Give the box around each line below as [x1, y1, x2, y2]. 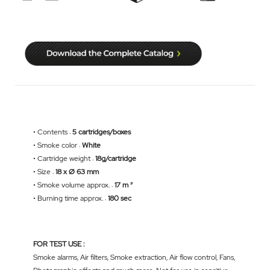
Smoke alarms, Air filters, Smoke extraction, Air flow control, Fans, [33, 253, 235, 263]
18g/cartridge [95, 154, 136, 164]
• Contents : [33, 127, 72, 137]
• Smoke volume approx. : [33, 180, 115, 190]
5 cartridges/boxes [72, 127, 131, 137]
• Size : [33, 167, 55, 177]
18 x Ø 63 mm [55, 167, 99, 177]
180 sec [108, 193, 131, 204]
